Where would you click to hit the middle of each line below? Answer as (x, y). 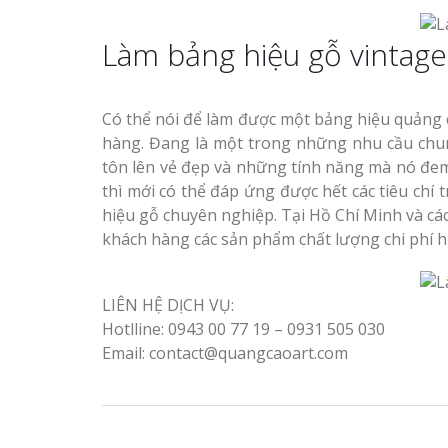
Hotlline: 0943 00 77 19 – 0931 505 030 (243, 329)
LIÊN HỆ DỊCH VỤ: (168, 305)
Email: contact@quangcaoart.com (225, 353)
